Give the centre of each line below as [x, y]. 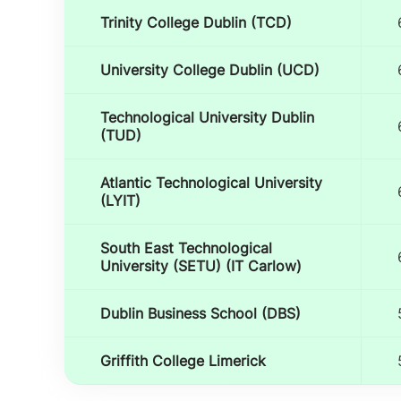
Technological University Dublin [207, 117]
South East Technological [186, 248]
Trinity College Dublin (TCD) [196, 22]
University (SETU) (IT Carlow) [201, 266]
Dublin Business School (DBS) [200, 313]
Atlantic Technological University [211, 183]
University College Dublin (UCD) [210, 70]
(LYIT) [120, 200]
